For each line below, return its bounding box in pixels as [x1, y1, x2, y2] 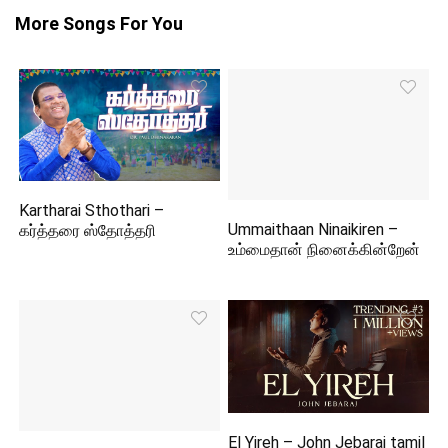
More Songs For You [15, 12, 183, 34]
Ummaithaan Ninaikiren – [228, 219, 399, 239]
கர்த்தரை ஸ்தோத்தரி [19, 221, 157, 241]
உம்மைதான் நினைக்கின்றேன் [228, 239, 421, 259]
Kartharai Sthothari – [19, 201, 165, 221]
